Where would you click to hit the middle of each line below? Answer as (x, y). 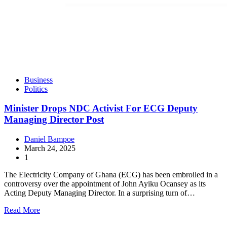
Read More (22, 210)
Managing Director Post (54, 120)
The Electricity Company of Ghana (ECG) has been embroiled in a (111, 175)
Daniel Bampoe (49, 139)
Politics (36, 89)
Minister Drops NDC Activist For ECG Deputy (101, 108)
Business (39, 80)
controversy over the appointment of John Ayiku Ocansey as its (105, 184)
